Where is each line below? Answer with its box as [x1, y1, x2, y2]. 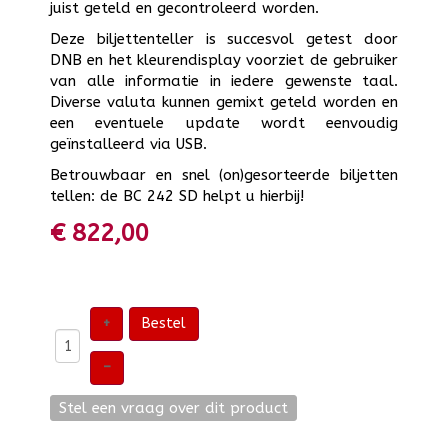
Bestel [142, 315, 186, 332]
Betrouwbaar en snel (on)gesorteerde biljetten [50, 166, 398, 184]
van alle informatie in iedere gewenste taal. [50, 72, 398, 90]
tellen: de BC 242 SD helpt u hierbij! [50, 187, 304, 205]
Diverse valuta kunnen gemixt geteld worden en [50, 93, 398, 111]
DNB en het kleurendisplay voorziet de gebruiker [50, 51, 398, 69]
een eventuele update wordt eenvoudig [50, 114, 398, 132]
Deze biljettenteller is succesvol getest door [50, 30, 398, 48]
